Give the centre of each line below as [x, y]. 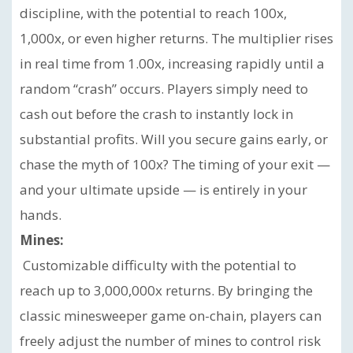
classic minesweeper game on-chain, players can [171, 316]
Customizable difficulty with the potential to [158, 265]
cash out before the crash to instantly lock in [156, 114]
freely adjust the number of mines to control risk [170, 341]
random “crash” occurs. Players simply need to [164, 89]
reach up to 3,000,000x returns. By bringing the [166, 290]
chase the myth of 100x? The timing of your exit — [175, 164]
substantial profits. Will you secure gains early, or [174, 139]
